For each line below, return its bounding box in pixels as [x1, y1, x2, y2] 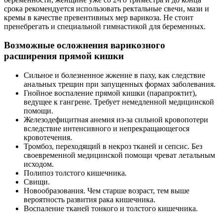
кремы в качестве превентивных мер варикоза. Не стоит [4, 13, 193, 22]
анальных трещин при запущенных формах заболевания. [24, 80, 216, 89]
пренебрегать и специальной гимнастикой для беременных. [4, 22, 206, 31]
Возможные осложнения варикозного [4, 40, 165, 51]
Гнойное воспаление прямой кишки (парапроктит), [24, 89, 197, 98]
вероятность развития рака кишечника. [24, 195, 155, 204]
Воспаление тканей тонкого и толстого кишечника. [24, 204, 198, 213]
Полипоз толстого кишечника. [24, 169, 127, 178]
